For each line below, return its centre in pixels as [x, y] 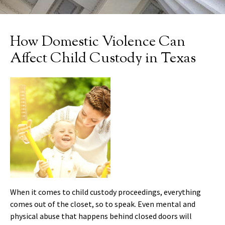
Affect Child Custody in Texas [103, 59]
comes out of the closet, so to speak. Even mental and [103, 204]
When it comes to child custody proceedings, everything [105, 192]
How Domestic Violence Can [98, 42]
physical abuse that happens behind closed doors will [101, 216]
